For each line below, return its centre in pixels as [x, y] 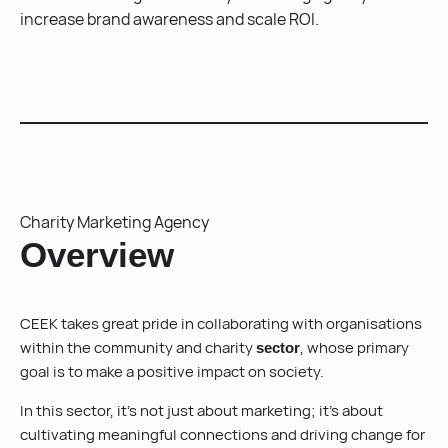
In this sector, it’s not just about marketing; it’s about [201, 410]
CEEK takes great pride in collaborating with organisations [221, 323]
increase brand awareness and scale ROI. [169, 19]
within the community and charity [138, 347]
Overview [97, 254]
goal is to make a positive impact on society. [172, 371]
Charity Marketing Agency [114, 222]
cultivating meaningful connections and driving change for [222, 434]
